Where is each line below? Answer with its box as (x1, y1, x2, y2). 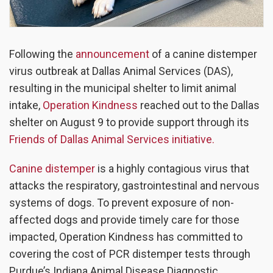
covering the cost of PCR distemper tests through (9, 247, 250, 261)
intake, (9, 99, 43, 112)
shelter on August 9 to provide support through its (9, 116, 249, 129)
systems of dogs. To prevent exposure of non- (9, 196, 234, 210)
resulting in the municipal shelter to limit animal (9, 82, 236, 95)
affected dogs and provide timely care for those (9, 213, 239, 227)
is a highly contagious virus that (95, 162, 249, 175)
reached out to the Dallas (138, 99, 260, 112)
